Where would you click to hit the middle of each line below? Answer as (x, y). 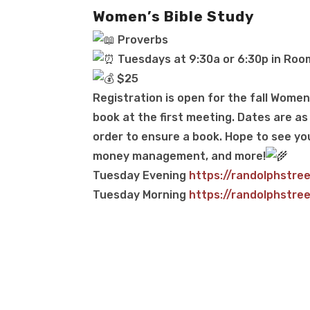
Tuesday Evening (140, 175)
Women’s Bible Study (174, 16)
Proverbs (143, 39)
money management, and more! (180, 156)
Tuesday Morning (140, 194)
